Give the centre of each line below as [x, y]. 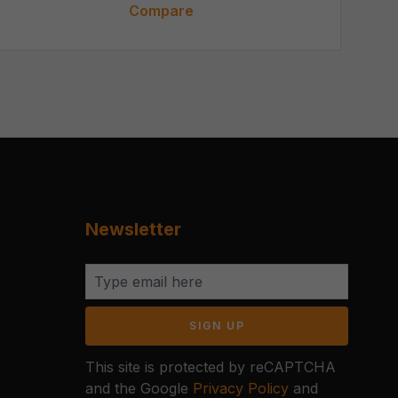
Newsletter [133, 230]
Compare [161, 11]
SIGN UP [217, 326]
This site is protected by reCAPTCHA [211, 367]
